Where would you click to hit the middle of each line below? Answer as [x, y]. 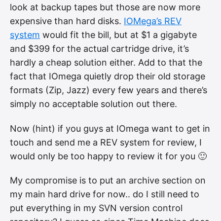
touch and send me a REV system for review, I [106, 142]
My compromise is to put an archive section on [108, 181]
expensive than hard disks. [67, 21]
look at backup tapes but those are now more [105, 7]
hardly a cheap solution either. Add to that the [106, 63]
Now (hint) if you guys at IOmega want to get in [110, 128]
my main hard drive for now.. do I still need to [105, 194]
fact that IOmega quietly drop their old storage [108, 76]
